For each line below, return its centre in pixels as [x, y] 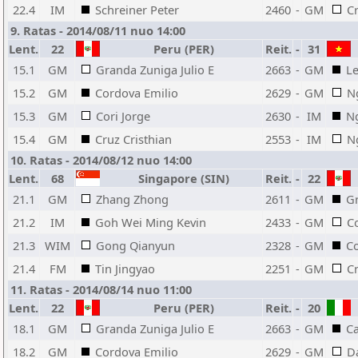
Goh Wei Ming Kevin [151, 222]
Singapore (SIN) [181, 178]
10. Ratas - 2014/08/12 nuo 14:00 [101, 160]
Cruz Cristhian [133, 139]
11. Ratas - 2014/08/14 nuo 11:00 [101, 289]
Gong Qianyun [135, 245]
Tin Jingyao [125, 268]
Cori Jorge [123, 116]
